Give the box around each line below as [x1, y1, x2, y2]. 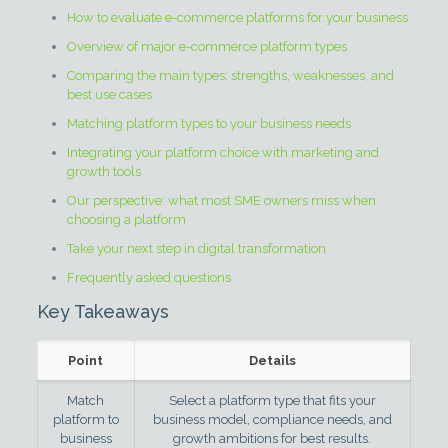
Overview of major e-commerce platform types [66, 39, 347, 54]
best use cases [66, 87, 152, 102]
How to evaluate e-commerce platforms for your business [66, 10, 408, 25]
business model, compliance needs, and [152, 412, 392, 427]
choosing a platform [66, 212, 186, 227]
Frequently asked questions [66, 270, 231, 285]
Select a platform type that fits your [168, 393, 376, 408]
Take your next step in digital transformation [66, 241, 326, 256]
